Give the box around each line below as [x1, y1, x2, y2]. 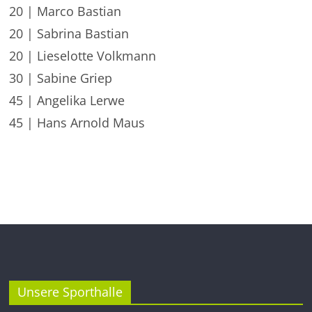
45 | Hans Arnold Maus [9, 114, 146, 131]
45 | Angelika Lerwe [9, 92, 125, 109]
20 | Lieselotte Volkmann [9, 47, 157, 64]
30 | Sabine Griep [9, 70, 113, 86]
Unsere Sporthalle [17, 283, 123, 300]
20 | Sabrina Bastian [9, 25, 130, 42]
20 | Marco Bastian [9, 3, 122, 19]
